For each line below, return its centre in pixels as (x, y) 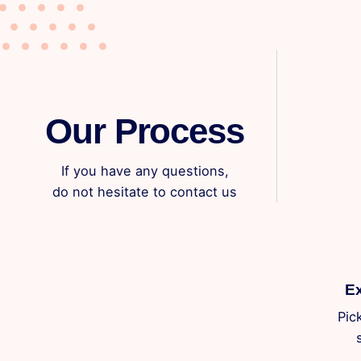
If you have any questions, (145, 171)
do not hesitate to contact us (145, 192)
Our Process (145, 131)
